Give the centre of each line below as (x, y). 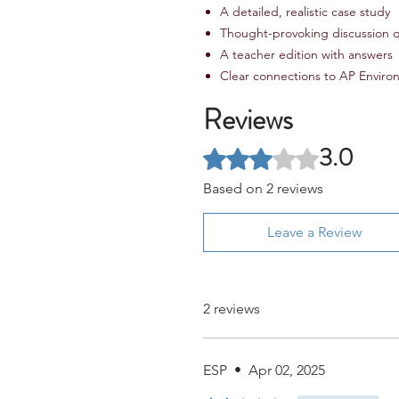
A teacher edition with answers (306, 54)
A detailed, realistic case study (305, 12)
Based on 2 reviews (263, 188)
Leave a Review (314, 232)
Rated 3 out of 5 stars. (271, 152)
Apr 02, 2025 (287, 370)
